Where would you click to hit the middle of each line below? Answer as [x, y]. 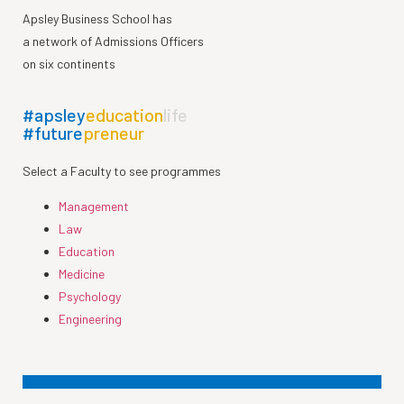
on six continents [69, 63]
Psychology [90, 297]
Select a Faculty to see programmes [122, 170]
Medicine [82, 274]
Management [94, 207]
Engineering [90, 319]
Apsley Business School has [97, 18]
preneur [114, 132]
